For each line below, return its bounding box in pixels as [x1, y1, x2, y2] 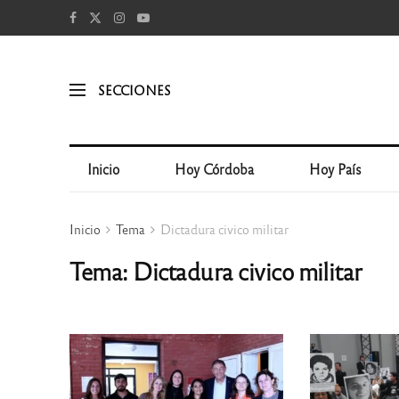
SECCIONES [97, 81, 171, 98]
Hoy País [309, 160, 362, 177]
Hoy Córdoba [175, 160, 255, 177]
